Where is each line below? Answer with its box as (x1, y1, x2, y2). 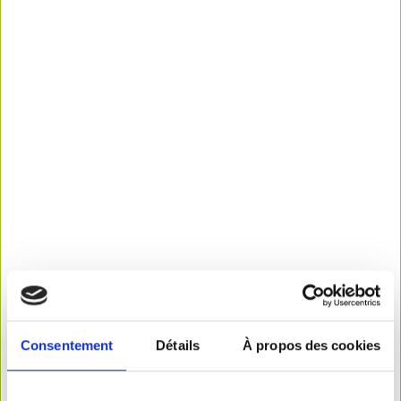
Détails (156, 337, 200, 353)
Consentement (21, 337, 114, 353)
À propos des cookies (243, 337, 380, 353)
